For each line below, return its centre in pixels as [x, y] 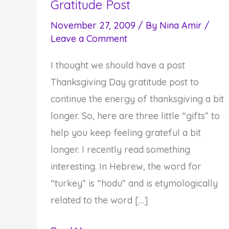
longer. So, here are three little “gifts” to [135, 116]
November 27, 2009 [93, 25]
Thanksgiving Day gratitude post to [125, 82]
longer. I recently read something [120, 149]
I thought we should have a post [118, 65]
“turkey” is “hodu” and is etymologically [134, 183]
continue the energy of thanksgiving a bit [137, 99]
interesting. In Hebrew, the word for [126, 166]
